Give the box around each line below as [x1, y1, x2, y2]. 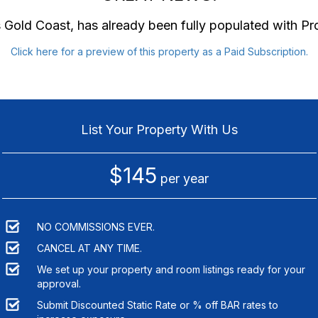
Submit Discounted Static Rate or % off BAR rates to [36, 298, 278, 311]
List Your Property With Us [80, 121, 238, 137]
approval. [36, 277, 81, 290]
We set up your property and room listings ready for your [36, 263, 305, 275]
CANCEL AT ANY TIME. [36, 241, 142, 254]
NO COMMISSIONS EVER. [36, 220, 155, 233]
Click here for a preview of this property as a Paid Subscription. [10, 45, 308, 57]
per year [157, 170, 209, 186]
